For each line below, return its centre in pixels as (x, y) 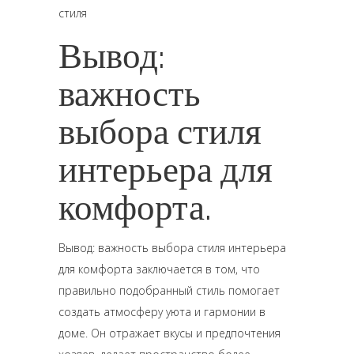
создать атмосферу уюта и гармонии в (162, 312)
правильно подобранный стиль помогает (169, 290)
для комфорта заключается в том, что (159, 269)
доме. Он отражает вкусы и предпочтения (169, 333)
